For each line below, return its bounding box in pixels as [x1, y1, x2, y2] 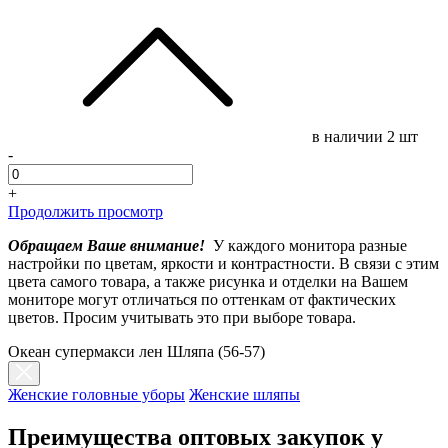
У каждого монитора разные [205, 236, 407, 254]
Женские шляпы [189, 385, 300, 403]
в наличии [312, 127, 387, 145]
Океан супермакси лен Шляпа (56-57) [8, 342, 265, 360]
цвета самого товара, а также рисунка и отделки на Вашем [8, 272, 408, 290]
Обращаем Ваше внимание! [8, 236, 205, 254]
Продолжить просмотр [8, 202, 163, 220]
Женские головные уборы [8, 385, 185, 403]
